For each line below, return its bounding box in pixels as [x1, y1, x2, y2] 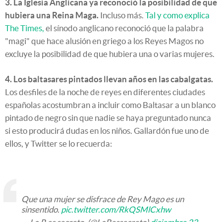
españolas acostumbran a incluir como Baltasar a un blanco [5, 100, 216, 110]
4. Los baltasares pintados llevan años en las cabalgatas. [5, 74, 213, 84]
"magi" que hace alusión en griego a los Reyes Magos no [5, 36, 204, 46]
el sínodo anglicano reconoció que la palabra [44, 23, 204, 33]
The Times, [5, 23, 44, 33]
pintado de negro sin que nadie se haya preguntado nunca [5, 112, 211, 122]
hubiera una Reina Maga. [5, 10, 99, 20]
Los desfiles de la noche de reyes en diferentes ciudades [5, 87, 205, 97]
